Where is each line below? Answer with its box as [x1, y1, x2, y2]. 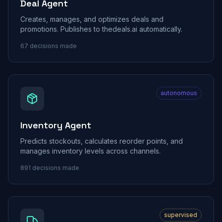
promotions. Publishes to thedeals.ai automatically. [20, 25, 182, 33]
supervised [164, 211, 197, 219]
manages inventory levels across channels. [20, 147, 161, 155]
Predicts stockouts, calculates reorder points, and [20, 137, 183, 145]
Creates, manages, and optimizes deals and [20, 15, 164, 23]
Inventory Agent [20, 119, 91, 131]
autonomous [161, 89, 197, 97]
